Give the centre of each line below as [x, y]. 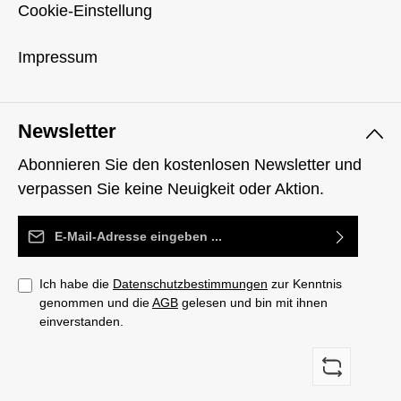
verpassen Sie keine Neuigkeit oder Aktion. [171, 189]
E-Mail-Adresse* [75, 227]
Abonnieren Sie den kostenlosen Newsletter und [190, 165]
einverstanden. [81, 322]
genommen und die [96, 303]
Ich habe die [76, 284]
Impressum [58, 58]
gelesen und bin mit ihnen [253, 303]
